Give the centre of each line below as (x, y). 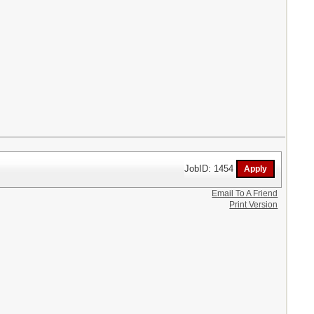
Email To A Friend (245, 193)
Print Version (254, 204)
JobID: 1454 (211, 168)
